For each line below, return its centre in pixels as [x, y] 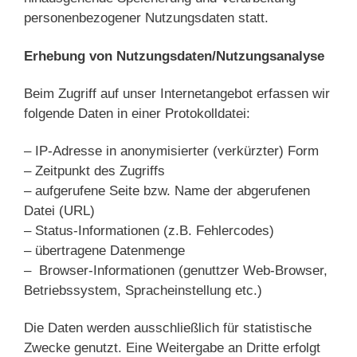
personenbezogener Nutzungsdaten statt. [146, 18]
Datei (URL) [59, 210]
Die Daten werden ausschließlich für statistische [168, 328]
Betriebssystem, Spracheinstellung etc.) [143, 290]
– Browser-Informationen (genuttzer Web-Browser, [176, 270]
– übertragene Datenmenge [104, 250]
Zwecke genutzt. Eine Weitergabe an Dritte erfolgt [172, 347]
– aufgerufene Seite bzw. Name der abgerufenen [167, 190]
